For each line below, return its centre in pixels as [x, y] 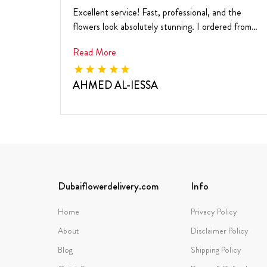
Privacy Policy [214, 211]
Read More [94, 52]
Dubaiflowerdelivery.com [108, 186]
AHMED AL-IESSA [115, 85]
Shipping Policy [216, 249]
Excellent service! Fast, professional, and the [157, 12]
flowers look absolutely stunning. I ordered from [162, 26]
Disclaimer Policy [220, 230]
